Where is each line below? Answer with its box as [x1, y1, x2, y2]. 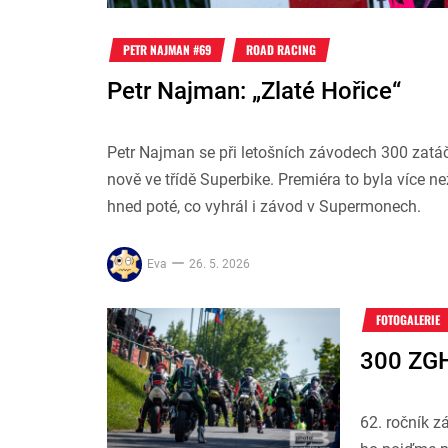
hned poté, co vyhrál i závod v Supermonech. [107, 197, 421, 217]
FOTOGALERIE [376, 311, 441, 329]
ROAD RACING [246, 41, 316, 59]
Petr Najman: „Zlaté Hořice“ [107, 77, 401, 106]
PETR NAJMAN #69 [123, 41, 211, 59]
